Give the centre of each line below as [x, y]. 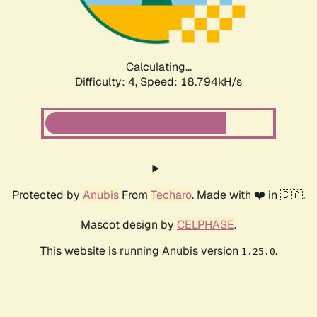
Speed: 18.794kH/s [191, 82]
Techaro [171, 195]
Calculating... [158, 67]
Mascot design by [129, 225]
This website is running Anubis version [140, 251]
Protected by [47, 195]
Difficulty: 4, [108, 82]
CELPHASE [206, 225]
